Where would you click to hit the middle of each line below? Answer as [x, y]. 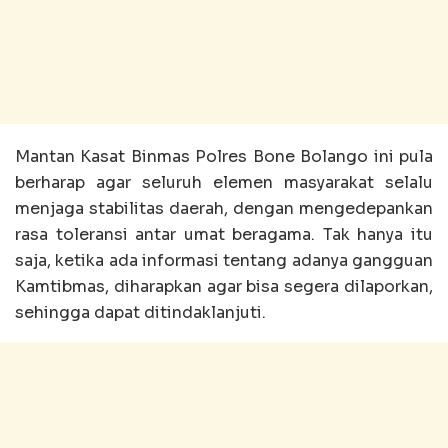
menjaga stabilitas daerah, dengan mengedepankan [224, 209]
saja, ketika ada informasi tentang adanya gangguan [224, 261]
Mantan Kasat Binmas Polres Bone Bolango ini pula [224, 157]
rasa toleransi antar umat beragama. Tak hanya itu [224, 235]
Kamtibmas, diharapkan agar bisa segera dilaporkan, [224, 287]
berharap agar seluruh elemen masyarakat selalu [224, 183]
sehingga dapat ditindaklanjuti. [140, 313]
